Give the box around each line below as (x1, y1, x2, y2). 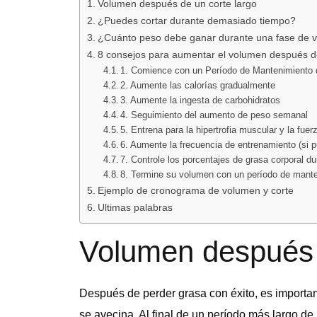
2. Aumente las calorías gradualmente (120, 79, 276, 91)
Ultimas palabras (97, 201, 173, 213)
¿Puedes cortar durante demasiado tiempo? (97, 14, 296, 26)
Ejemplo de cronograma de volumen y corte (97, 184, 294, 196)
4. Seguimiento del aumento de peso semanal (120, 109, 309, 120)
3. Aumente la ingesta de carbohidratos (120, 94, 281, 105)
